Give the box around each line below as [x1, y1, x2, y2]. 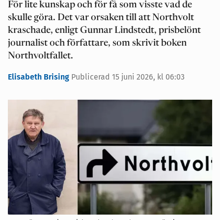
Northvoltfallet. [8, 51, 73, 61]
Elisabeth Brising [8, 72, 71, 82]
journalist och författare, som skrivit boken [8, 38, 187, 48]
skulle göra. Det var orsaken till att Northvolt [8, 13, 194, 23]
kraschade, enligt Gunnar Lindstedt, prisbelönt [8, 26, 201, 35]
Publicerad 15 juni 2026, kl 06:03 [71, 72, 185, 82]
